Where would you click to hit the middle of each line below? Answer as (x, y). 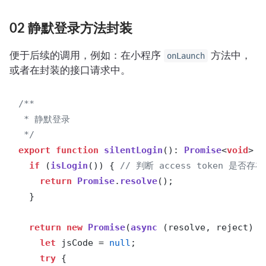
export (35, 151)
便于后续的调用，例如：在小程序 (87, 56)
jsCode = (83, 243)
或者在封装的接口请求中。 (70, 70)
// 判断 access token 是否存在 (192, 166)
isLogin (69, 166)
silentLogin (134, 151)
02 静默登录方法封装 (71, 29)
